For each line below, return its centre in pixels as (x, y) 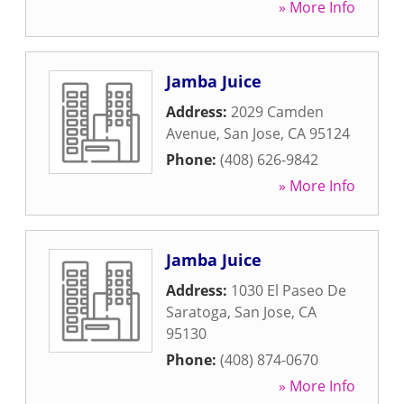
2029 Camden (277, 112)
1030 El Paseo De (289, 290)
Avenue (191, 133)
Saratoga (197, 312)
